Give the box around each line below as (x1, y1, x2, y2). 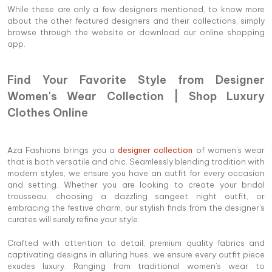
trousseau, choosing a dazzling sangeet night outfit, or (7, 191, 265, 201)
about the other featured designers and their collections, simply (7, 15, 265, 25)
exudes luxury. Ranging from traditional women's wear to (7, 260, 265, 271)
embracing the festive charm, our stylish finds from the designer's (7, 202, 265, 212)
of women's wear (192, 144, 265, 155)
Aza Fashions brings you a (7, 144, 118, 155)
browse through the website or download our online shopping (7, 27, 265, 37)
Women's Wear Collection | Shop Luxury (7, 89, 265, 103)
